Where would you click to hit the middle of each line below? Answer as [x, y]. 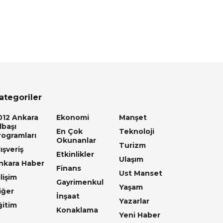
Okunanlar [76, 140]
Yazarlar [134, 201]
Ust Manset [141, 173]
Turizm [133, 145]
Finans [68, 168]
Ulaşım [131, 159]
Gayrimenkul [80, 182]
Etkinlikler [75, 154]
